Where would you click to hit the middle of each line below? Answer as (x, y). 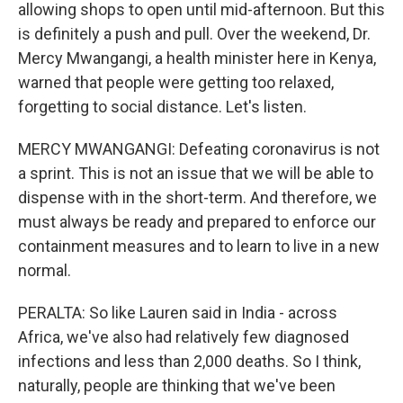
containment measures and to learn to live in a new (199, 246)
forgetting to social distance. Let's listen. (162, 107)
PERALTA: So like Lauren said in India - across (178, 313)
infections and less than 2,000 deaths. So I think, (189, 361)
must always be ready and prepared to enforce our (197, 222)
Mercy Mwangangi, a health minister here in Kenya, (197, 58)
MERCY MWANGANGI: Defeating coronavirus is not (199, 149)
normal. (45, 270)
